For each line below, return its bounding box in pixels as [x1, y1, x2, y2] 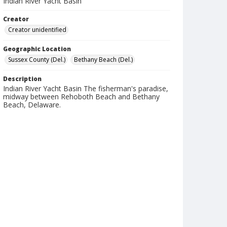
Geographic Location [3, 45, 71, 53]
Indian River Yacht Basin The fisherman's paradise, [3, 84, 168, 93]
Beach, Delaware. [3, 100, 61, 109]
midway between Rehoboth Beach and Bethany [3, 92, 160, 101]
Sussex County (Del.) [8, 55, 65, 64]
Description [3, 74, 42, 83]
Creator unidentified [8, 25, 66, 34]
